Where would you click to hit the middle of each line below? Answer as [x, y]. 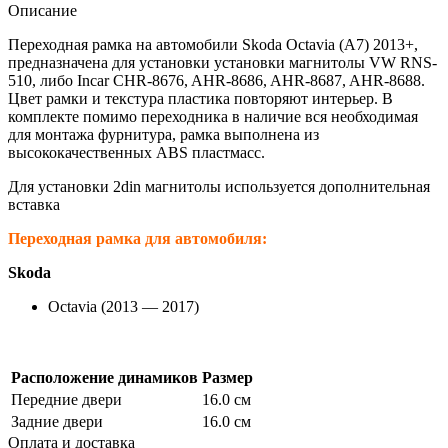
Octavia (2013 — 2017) [123, 307]
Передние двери [66, 400]
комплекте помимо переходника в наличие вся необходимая [213, 117]
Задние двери [57, 422]
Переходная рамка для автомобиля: [137, 239]
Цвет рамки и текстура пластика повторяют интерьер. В [200, 99]
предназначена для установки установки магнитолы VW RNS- [222, 63]
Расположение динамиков [104, 378]
